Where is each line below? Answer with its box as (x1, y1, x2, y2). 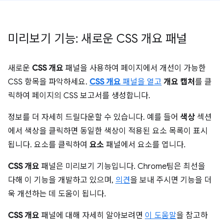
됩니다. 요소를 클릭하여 (8, 140, 89, 150)
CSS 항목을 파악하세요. (8, 77, 89, 87)
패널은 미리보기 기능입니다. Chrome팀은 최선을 (39, 162, 205, 171)
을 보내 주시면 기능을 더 (130, 175, 212, 185)
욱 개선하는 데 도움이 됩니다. (8, 189, 106, 199)
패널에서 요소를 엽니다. (104, 140, 186, 150)
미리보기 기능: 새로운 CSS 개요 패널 (8, 31, 187, 46)
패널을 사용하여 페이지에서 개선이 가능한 (63, 63, 206, 73)
